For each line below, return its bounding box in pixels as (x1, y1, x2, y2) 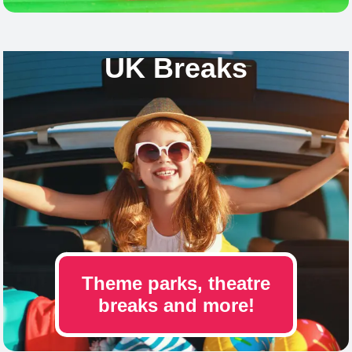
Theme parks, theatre (82, 273, 270, 295)
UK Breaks (104, 51, 247, 84)
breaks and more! (97, 295, 255, 317)
